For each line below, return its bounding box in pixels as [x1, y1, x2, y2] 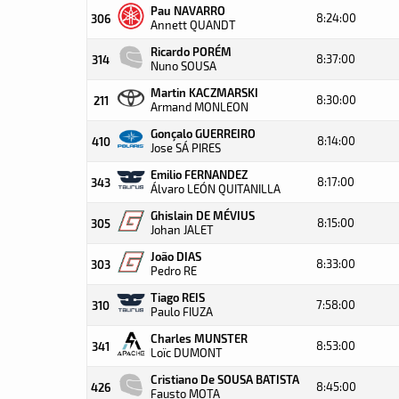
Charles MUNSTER [151, 331, 248, 345]
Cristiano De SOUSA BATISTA [151, 372, 299, 386]
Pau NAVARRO [151, 4, 225, 17]
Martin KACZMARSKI [151, 85, 258, 99]
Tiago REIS [151, 290, 205, 304]
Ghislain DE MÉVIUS [151, 208, 255, 222]
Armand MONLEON [151, 100, 248, 114]
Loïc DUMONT [151, 346, 223, 360]
